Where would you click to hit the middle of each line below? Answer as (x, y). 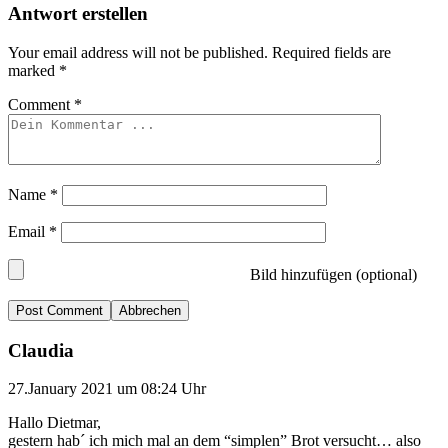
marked (33, 70)
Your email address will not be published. (138, 52)
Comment (41, 104)
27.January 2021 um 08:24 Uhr (107, 389)
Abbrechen (150, 310)
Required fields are (331, 52)
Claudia (41, 350)
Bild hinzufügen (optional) (331, 274)
